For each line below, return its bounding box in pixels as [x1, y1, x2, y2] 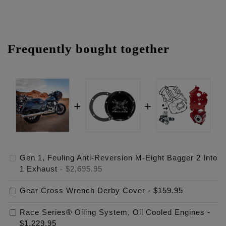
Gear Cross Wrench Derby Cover [20, 186, 145, 195]
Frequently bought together [8, 41, 169, 55]
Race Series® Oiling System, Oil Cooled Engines [20, 208, 205, 216]
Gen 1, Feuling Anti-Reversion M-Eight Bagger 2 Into [20, 153, 217, 162]
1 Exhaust [20, 164, 58, 173]
